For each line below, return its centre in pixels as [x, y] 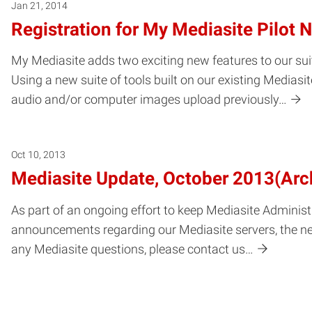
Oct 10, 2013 [38, 155]
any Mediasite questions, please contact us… [132, 249]
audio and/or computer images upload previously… [149, 100]
